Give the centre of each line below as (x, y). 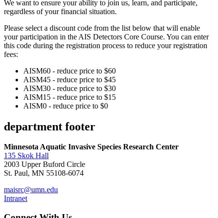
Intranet (16, 199)
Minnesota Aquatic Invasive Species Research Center (91, 147)
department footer (50, 126)
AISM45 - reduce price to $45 (70, 79)
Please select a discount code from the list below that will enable (102, 28)
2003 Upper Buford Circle (45, 164)
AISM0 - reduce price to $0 (66, 106)
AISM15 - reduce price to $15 (70, 97)
